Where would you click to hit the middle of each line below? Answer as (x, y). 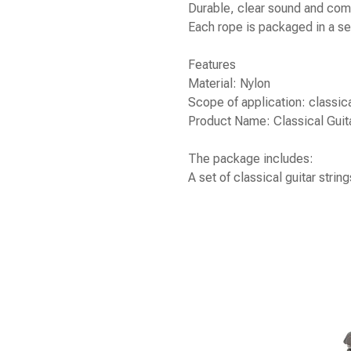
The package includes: (251, 159)
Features (212, 65)
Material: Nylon (229, 84)
